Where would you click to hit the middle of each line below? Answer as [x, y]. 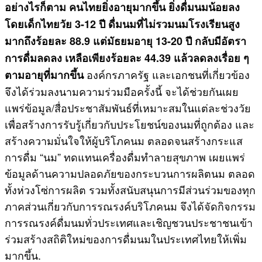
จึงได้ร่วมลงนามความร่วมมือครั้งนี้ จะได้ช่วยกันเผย [122, 91]
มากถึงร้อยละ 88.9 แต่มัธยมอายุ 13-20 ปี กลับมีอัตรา [125, 41]
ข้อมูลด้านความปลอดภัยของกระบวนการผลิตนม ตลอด [130, 173]
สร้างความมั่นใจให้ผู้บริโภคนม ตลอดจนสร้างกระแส [124, 140]
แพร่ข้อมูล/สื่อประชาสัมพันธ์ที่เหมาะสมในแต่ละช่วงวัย [128, 107]
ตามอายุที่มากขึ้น [44, 75]
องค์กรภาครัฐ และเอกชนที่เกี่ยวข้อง [167, 74]
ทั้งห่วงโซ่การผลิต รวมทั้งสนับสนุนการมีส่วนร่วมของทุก [130, 189]
